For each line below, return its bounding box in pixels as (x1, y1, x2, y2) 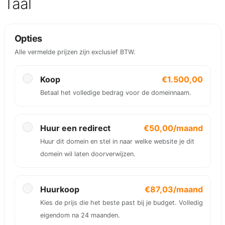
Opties (14, 33, 42, 44)
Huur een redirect (40, 123, 110, 133)
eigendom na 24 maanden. (40, 211, 120, 219)
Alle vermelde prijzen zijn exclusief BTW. (14, 48, 136, 56)
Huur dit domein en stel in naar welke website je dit (40, 138, 194, 145)
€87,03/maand (144, 184, 203, 194)
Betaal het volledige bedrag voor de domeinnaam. (40, 89, 191, 96)
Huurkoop (40, 184, 79, 194)
